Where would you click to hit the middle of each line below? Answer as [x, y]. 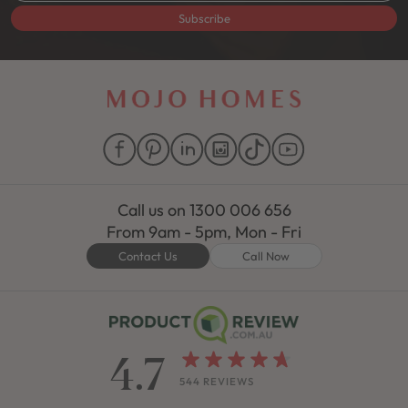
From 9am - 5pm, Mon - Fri [204, 232]
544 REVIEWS [217, 381]
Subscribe [204, 19]
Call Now [265, 256]
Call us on [153, 210]
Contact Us [148, 256]
